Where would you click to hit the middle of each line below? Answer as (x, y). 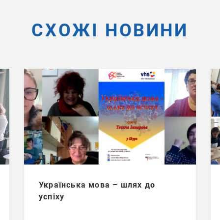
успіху (52, 196)
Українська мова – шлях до (97, 185)
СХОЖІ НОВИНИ (110, 30)
